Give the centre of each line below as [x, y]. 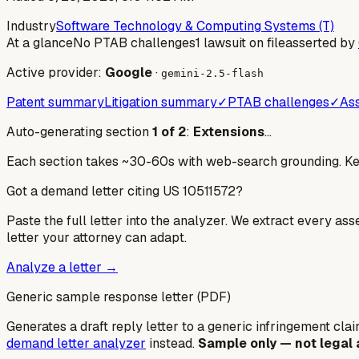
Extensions [229, 131]
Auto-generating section [78, 131]
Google [129, 72]
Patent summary [55, 102]
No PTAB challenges [134, 42]
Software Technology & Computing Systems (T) [195, 26]
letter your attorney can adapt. [97, 237]
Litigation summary [161, 102]
